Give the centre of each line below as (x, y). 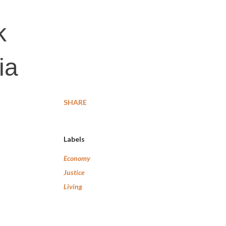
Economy (77, 158)
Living (73, 186)
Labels (74, 139)
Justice (74, 172)
